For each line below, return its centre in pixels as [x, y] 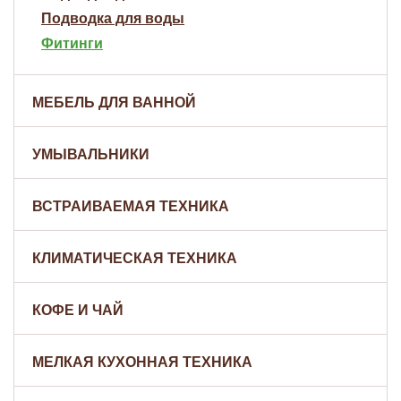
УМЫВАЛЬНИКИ [91, 154]
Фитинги [72, 43]
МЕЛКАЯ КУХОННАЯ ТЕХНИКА [142, 362]
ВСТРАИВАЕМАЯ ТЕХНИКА [131, 206]
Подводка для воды [113, 18]
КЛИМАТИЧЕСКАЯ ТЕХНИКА [135, 258]
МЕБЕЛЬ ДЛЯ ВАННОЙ [114, 102]
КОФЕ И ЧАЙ [78, 310]
